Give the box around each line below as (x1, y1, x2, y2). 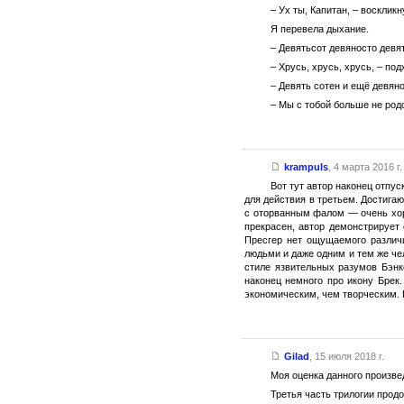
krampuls (283, 161, 328, 172)
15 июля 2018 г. (314, 350, 384, 362)
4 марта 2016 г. (333, 161, 402, 172)
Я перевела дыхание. (270, 23, 369, 34)
